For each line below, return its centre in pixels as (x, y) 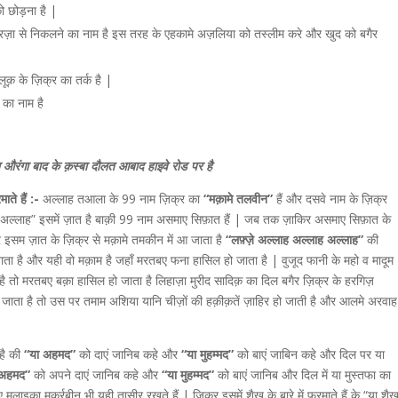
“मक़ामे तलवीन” (236, 199)
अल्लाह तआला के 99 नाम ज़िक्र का (119, 199)
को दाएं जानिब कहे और (128, 354)
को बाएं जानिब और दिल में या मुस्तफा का (304, 374)
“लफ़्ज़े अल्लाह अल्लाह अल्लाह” (293, 239)
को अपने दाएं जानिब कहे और (94, 374)
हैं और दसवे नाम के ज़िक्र (330, 199)
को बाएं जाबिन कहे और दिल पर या (311, 354)
